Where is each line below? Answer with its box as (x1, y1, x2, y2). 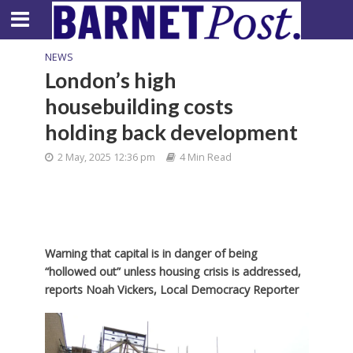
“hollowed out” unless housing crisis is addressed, (44, 264, 301, 279)
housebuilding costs (44, 93, 233, 119)
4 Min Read (179, 150, 232, 164)
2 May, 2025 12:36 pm (57, 150, 155, 164)
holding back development (44, 119, 298, 145)
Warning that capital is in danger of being (44, 246, 258, 261)
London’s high (44, 67, 176, 93)
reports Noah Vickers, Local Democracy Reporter (44, 282, 299, 297)
